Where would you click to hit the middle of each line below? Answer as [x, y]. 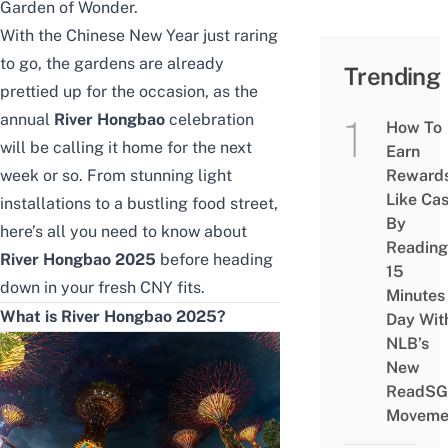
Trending [392, 76]
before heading [214, 260]
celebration [209, 120]
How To [413, 128]
